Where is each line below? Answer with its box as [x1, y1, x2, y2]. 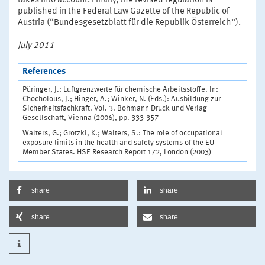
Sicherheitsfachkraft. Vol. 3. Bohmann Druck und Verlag [22, 104, 207, 112]
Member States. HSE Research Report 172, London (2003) [22, 148, 211, 156]
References [22, 67, 66, 76]
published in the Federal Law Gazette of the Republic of [18, 7, 230, 16]
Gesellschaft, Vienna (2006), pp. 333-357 [22, 114, 159, 122]
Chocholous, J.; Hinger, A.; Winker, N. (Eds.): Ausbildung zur [22, 95, 221, 103]
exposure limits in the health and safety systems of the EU [22, 138, 214, 147]
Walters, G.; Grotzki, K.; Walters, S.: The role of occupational [22, 129, 222, 137]
